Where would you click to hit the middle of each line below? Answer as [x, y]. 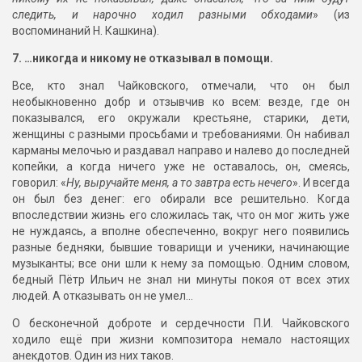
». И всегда [321, 183]
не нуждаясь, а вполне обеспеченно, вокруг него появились [181, 232]
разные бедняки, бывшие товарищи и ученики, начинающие [181, 248]
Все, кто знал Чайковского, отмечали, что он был [181, 86]
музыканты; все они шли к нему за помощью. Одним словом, [181, 264]
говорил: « [39, 183]
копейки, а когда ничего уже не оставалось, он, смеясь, [181, 167]
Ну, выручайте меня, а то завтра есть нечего [179, 183]
